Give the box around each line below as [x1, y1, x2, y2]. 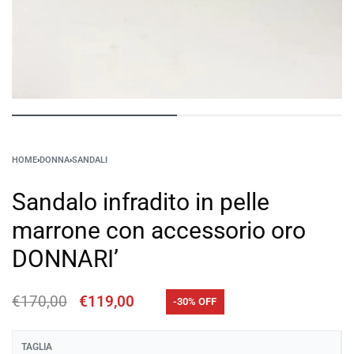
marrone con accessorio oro [12, 217, 306, 245]
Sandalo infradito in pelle [12, 188, 269, 217]
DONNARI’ [12, 245, 119, 273]
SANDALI [72, 155, 107, 166]
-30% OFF [173, 296, 217, 308]
